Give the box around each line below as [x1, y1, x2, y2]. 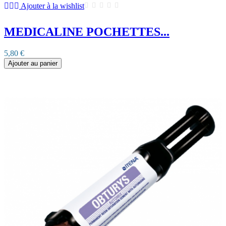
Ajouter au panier [8, 60, 58, 68]
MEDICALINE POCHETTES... [4, 25, 169, 39]
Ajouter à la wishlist [21, 2, 84, 11]
